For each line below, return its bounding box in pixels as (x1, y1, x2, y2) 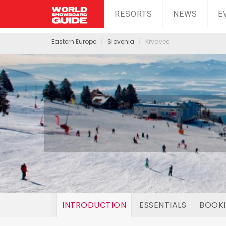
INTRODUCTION (62, 199, 126, 211)
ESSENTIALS (139, 199, 186, 211)
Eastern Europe (51, 37, 96, 46)
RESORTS (114, 9, 152, 19)
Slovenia (107, 37, 134, 46)
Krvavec (145, 37, 170, 46)
